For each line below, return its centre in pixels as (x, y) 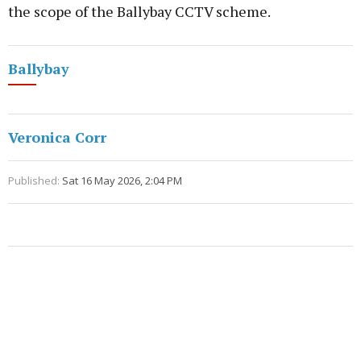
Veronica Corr (57, 137)
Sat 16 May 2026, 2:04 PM (122, 181)
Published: (34, 181)
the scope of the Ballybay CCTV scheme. (139, 12)
